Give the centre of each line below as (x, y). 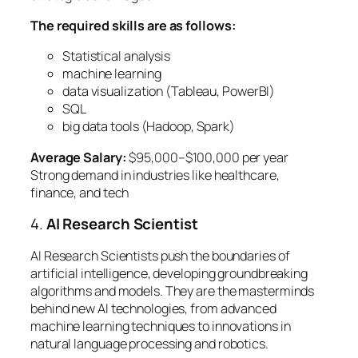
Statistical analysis (116, 56)
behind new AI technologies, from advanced (153, 308)
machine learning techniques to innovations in (161, 326)
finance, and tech (80, 192)
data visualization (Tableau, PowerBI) (169, 91)
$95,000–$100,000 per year (207, 157)
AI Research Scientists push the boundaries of (160, 255)
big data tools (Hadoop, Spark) (149, 127)
